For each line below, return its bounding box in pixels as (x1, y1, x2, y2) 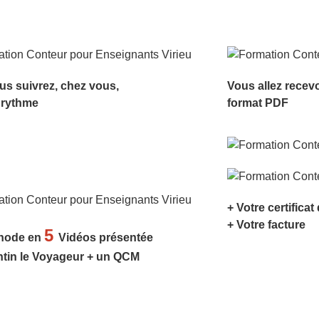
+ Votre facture (226, 218, 305, 231)
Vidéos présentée (58, 231, 154, 244)
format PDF (226, 97, 288, 110)
